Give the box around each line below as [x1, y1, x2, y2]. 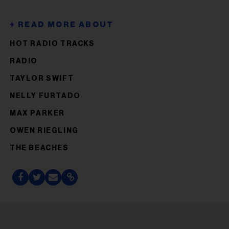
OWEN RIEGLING [10, 127, 79, 134]
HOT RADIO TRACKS [10, 40, 95, 48]
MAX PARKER [10, 109, 65, 117]
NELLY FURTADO [10, 92, 81, 100]
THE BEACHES [10, 144, 69, 152]
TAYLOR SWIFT [10, 75, 74, 82]
